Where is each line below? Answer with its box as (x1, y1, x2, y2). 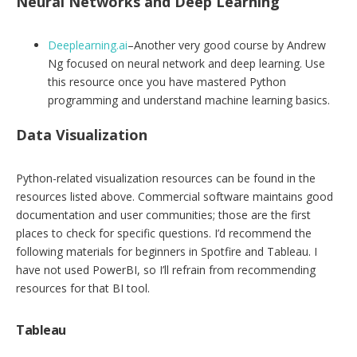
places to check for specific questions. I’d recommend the (16, 226, 312, 241)
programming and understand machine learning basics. (48, 92, 330, 108)
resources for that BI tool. (16, 280, 150, 296)
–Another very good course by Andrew (127, 37, 326, 53)
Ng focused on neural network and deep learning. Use (48, 56, 325, 72)
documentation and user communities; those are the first (16, 207, 311, 223)
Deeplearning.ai (48, 37, 127, 53)
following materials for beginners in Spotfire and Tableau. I (16, 244, 317, 260)
